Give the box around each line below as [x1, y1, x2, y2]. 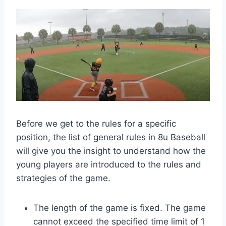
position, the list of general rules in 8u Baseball [16, 132, 205, 143]
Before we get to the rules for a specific [16, 119, 176, 129]
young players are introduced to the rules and [16, 159, 201, 170]
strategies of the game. [16, 173, 110, 184]
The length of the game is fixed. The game [33, 203, 206, 213]
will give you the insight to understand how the [16, 146, 206, 156]
